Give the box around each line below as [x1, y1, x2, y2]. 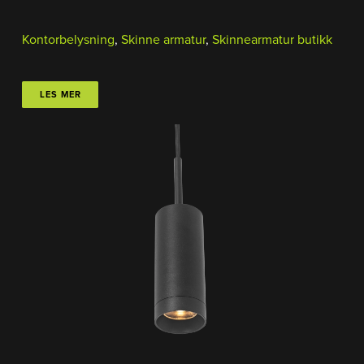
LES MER [39, 89, 81, 100]
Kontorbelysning [22, 32, 115, 49]
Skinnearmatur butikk [212, 32, 332, 49]
